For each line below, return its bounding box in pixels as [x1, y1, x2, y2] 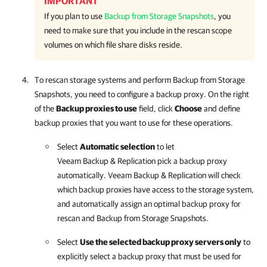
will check [206, 170, 241, 180]
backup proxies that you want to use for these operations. [35, 118, 233, 128]
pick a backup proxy [156, 156, 227, 166]
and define [202, 104, 240, 113]
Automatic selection [80, 142, 155, 151]
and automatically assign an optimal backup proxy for [57, 199, 241, 209]
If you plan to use [44, 11, 104, 21]
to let [155, 142, 175, 151]
